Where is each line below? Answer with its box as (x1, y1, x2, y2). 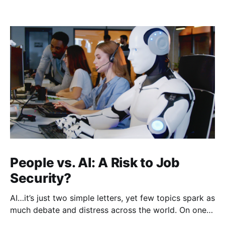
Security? (10, 170, 71, 186)
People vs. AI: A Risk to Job (10, 155, 180, 171)
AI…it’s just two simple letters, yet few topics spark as (10, 193, 215, 203)
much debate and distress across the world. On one (10, 205, 179, 215)
